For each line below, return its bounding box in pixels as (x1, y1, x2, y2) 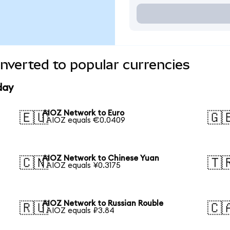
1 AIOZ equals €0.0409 (42, 117, 126, 125)
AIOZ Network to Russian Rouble (42, 199, 164, 207)
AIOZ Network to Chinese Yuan (42, 154, 160, 162)
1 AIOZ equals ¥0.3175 (42, 161, 121, 169)
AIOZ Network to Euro (42, 109, 125, 118)
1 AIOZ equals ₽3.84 (42, 206, 115, 215)
